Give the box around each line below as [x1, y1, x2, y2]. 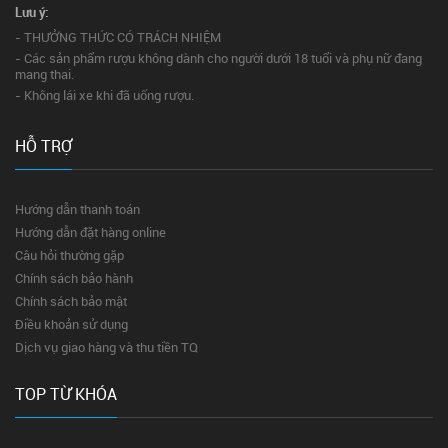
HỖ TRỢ [15, 135, 72, 158]
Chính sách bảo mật [15, 292, 127, 311]
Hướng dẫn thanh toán [15, 200, 140, 219]
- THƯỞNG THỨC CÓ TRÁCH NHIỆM [15, 28, 221, 47]
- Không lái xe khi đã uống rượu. [15, 86, 194, 105]
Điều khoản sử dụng [15, 315, 128, 334]
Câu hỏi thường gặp [15, 246, 124, 265]
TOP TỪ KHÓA [15, 383, 117, 406]
